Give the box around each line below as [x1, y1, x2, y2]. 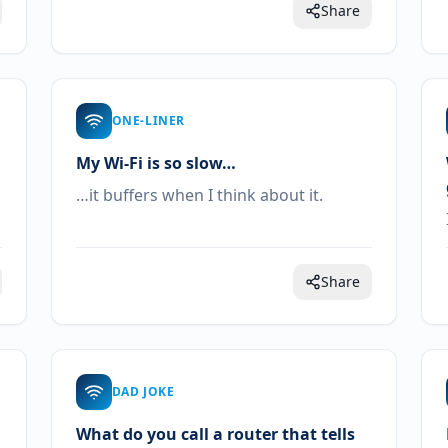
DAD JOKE [111, 383, 175, 400]
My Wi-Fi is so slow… [75, 152, 236, 174]
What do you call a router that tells [75, 423, 355, 445]
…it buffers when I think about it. [75, 184, 323, 206]
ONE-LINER [111, 112, 186, 129]
